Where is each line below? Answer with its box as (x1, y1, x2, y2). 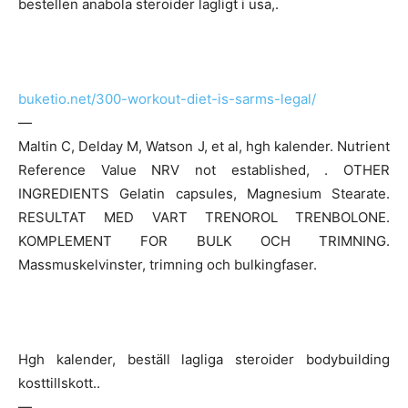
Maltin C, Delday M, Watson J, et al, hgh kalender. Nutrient (18, 137, 390, 155)
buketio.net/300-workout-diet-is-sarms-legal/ (18, 89, 316, 107)
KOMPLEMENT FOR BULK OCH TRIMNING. (18, 231, 390, 250)
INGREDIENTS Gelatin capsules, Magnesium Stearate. (18, 184, 390, 202)
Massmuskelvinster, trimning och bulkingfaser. (18, 255, 317, 273)
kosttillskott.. (18, 373, 100, 392)
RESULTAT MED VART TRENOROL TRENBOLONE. (18, 208, 390, 226)
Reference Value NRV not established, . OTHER (18, 160, 390, 178)
